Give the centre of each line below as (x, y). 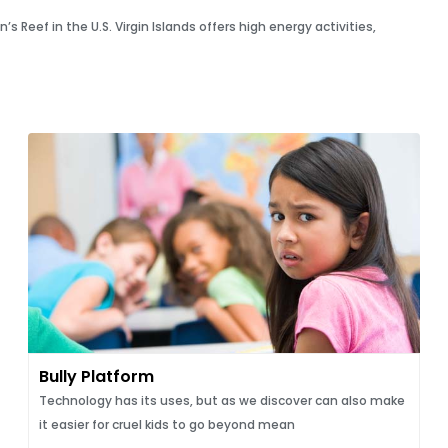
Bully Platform (96, 376)
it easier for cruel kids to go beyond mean (166, 424)
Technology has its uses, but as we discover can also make (221, 400)
